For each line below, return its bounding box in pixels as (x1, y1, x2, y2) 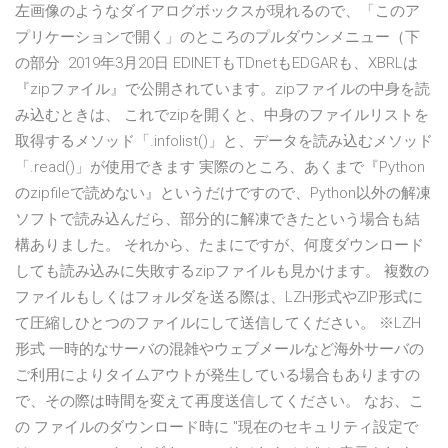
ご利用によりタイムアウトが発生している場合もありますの (15, 366, 420, 385)
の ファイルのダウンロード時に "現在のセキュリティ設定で (15, 418, 418, 437)
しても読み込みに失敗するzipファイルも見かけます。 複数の (15, 262, 429, 281)
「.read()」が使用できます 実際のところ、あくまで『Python (15, 158, 425, 177)
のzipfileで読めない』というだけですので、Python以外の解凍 (15, 184, 431, 203)
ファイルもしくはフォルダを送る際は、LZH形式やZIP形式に (15, 288, 423, 307)
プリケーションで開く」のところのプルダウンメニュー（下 (15, 28, 420, 47)
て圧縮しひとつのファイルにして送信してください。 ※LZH (15, 314, 421, 333)
